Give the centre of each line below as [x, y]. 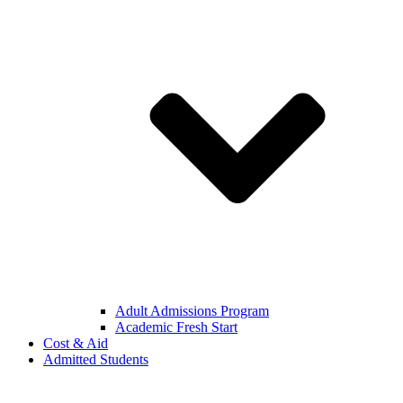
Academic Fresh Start [176, 327]
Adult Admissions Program [192, 310]
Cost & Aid [76, 343]
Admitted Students [96, 359]
